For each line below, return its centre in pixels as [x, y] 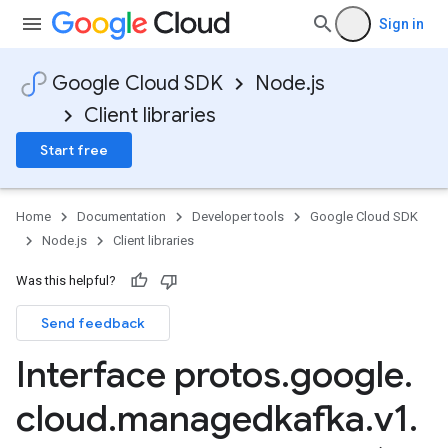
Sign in [401, 24]
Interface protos [148, 374]
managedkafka [241, 418]
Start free [74, 150]
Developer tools [238, 216]
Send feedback [93, 323]
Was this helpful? [66, 280]
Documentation [121, 216]
